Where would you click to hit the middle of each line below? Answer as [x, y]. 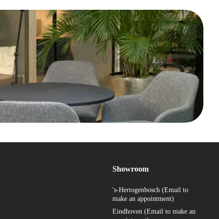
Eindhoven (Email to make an [154, 212]
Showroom [131, 169]
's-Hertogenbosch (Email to [150, 190]
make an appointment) [143, 199]
